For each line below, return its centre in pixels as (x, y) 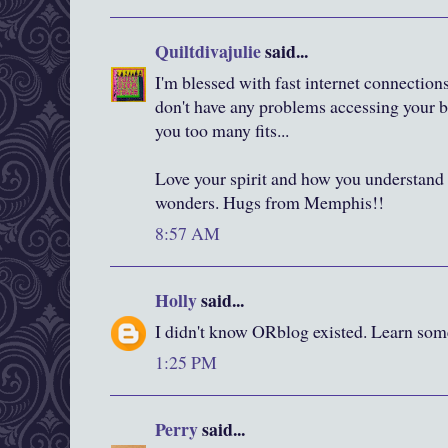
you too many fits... (222, 130)
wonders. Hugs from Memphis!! (269, 202)
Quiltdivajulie (208, 51)
